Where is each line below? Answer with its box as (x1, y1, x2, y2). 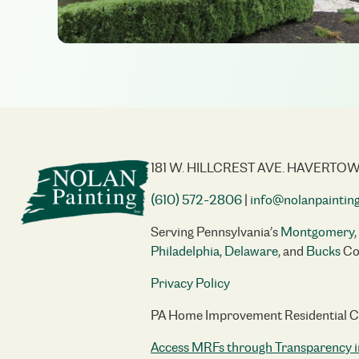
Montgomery (280, 224, 354, 241)
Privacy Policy (151, 275, 230, 292)
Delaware (224, 243, 278, 260)
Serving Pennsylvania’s (151, 224, 280, 241)
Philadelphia (151, 243, 220, 260)
